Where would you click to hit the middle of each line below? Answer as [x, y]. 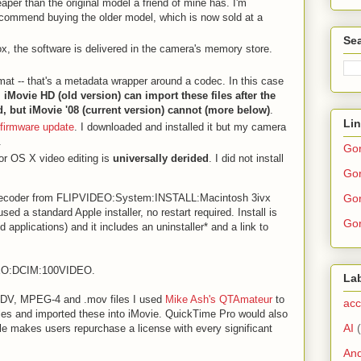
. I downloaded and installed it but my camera [180, 127]
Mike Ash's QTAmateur [219, 299]
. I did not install [246, 158]
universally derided [161, 158]
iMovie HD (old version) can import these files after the [140, 95]
